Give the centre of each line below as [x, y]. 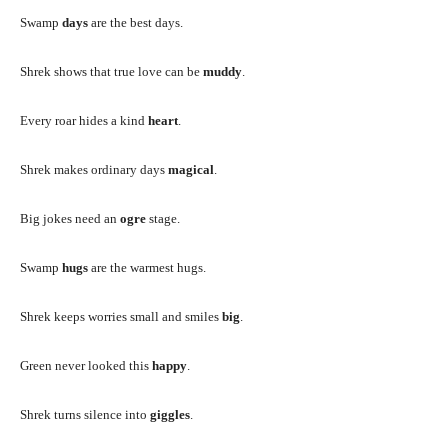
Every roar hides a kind [84, 120]
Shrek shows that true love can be [111, 71]
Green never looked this [86, 365]
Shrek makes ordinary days [94, 169]
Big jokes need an [70, 218]
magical [191, 169]
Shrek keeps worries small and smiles [121, 316]
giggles [170, 414]
